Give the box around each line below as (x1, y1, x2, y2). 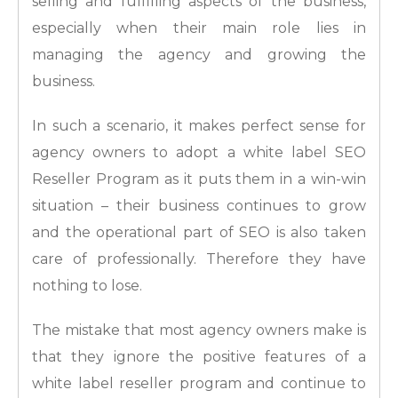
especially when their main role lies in (32, 20, 366, 37)
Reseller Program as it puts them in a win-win (32, 171, 366, 188)
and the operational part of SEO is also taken (32, 224, 366, 242)
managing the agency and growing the (32, 46, 366, 64)
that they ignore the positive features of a (32, 348, 366, 366)
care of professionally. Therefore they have (32, 251, 366, 268)
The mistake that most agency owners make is (32, 322, 366, 339)
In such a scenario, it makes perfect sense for (32, 117, 366, 135)
